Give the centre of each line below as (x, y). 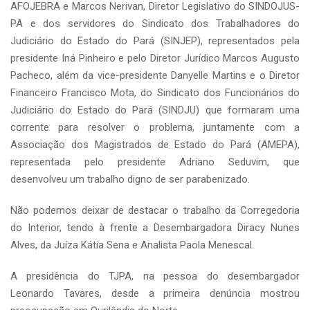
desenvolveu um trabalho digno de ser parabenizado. (130, 179)
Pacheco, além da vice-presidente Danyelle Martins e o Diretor (155, 75)
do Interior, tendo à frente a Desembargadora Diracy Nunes (155, 228)
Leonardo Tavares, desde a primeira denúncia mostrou (155, 293)
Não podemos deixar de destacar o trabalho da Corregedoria (155, 210)
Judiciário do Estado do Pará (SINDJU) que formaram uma (155, 110)
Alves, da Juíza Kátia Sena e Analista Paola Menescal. (132, 245)
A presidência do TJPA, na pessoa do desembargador (155, 276)
